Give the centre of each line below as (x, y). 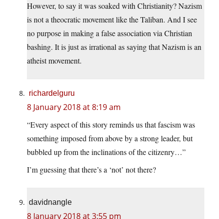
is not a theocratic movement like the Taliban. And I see (112, 20)
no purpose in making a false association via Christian (109, 33)
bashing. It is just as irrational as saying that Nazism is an (114, 47)
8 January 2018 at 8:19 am (74, 107)
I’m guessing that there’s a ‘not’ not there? (91, 170)
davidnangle (50, 202)
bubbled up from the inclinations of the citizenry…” (106, 152)
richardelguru (52, 93)
